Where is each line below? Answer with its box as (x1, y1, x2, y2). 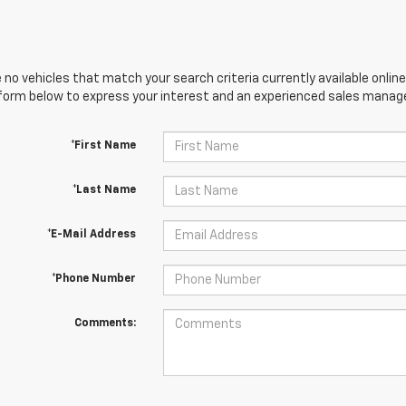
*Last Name (72, 185, 136, 196)
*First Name (70, 140, 136, 151)
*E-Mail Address (46, 229, 136, 240)
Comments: (73, 318, 136, 329)
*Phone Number (51, 274, 136, 285)
